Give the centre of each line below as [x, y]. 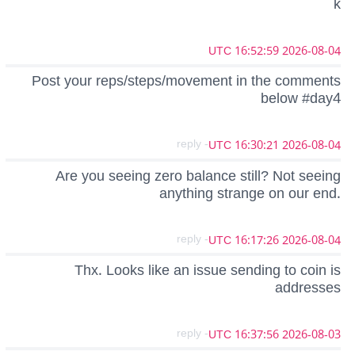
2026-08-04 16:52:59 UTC [311, 52]
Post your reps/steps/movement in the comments [186, 81]
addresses [308, 287]
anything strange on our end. [250, 193]
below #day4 [301, 99]
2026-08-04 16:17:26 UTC [311, 240]
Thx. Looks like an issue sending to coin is [208, 270]
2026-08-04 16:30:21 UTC [311, 146]
